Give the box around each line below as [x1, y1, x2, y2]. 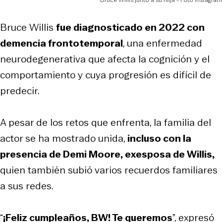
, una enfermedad [123, 36, 202, 51]
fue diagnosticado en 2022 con [56, 20, 205, 35]
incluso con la [125, 131, 191, 146]
